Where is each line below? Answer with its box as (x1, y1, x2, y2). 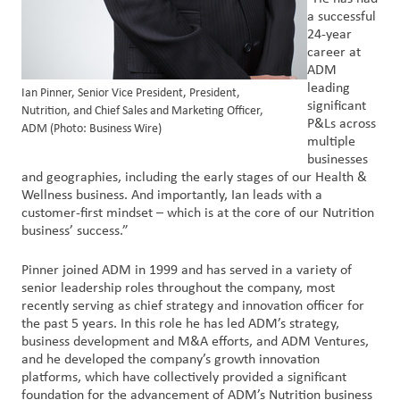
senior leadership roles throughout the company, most (21, 281, 335, 296)
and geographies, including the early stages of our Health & (21, 171, 367, 185)
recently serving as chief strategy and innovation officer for (21, 299, 364, 313)
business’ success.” (21, 224, 129, 238)
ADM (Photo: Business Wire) (21, 123, 162, 135)
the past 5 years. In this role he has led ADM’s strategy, (21, 317, 339, 331)
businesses (307, 153, 368, 167)
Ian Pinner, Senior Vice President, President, (21, 87, 240, 99)
